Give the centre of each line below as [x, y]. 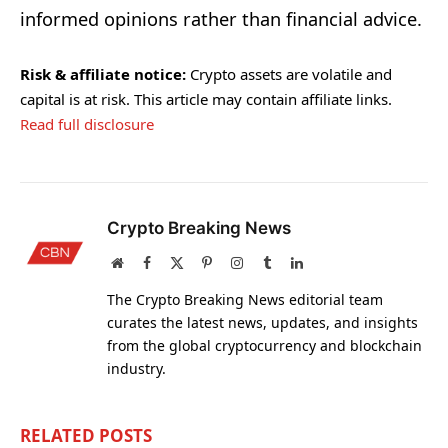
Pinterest [235, 262]
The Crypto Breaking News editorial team [245, 300]
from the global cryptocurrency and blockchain [264, 346]
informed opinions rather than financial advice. [221, 19]
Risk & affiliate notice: [103, 74]
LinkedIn [328, 262]
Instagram [270, 262]
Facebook [177, 262]
